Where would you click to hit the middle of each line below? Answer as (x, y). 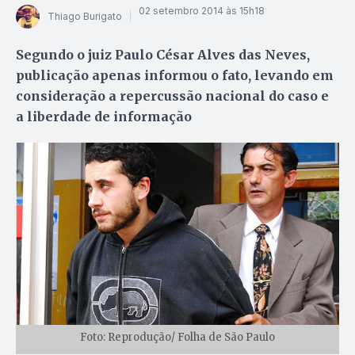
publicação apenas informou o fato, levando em (175, 75)
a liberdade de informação (104, 116)
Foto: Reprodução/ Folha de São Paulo (177, 337)
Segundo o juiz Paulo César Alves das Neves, (163, 54)
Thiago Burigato (85, 17)
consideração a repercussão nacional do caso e (172, 95)
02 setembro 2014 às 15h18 (202, 11)
